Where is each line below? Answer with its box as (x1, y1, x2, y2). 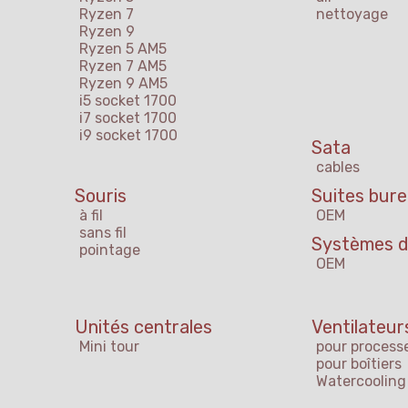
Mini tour (79, 338, 139, 356)
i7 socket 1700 (79, 109, 177, 127)
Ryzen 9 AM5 (79, 75, 168, 93)
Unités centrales (75, 316, 212, 339)
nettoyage (316, 5, 388, 24)
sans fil (79, 224, 127, 242)
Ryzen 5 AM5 (79, 40, 167, 58)
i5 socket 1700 (79, 92, 177, 110)
